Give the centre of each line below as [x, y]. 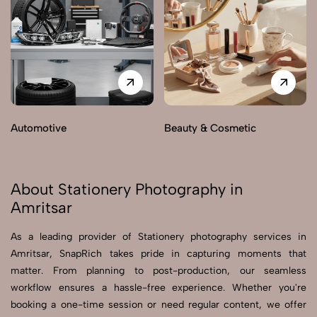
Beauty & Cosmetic [210, 128]
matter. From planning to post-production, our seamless [158, 271]
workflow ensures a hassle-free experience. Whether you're [158, 288]
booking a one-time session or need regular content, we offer [158, 305]
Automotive [39, 128]
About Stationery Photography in [127, 190]
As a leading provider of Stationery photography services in [158, 237]
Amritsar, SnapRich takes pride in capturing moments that [158, 254]
